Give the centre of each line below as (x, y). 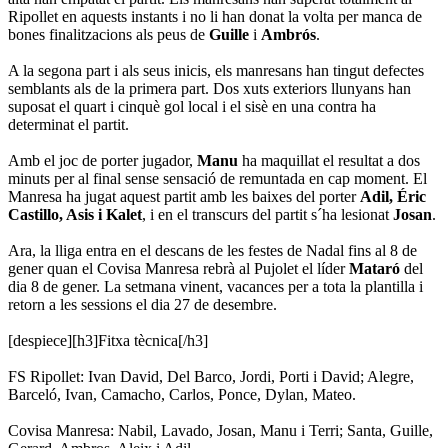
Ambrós (288, 34)
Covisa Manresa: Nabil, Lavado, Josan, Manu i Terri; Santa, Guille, (220, 430)
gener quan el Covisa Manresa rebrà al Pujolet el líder (178, 268)
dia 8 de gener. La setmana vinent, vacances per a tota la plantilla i (215, 286)
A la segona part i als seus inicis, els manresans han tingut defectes (216, 70)
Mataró (374, 268)
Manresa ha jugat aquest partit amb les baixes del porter (184, 196)
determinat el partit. (70, 124)
